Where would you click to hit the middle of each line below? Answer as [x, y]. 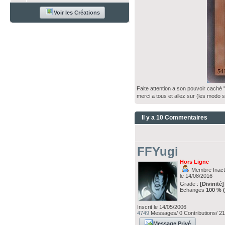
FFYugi [158, 151]
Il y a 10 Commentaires [175, 118]
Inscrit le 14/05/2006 [162, 207]
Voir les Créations [77, 13]
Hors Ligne [195, 162]
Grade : [190, 184]
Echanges [193, 190]
